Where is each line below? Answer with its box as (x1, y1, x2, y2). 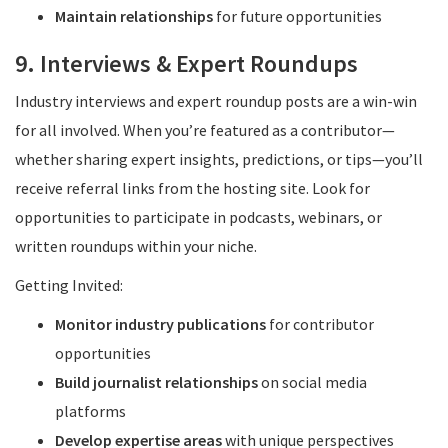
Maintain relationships (55, 6, 213, 26)
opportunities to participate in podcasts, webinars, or (15, 207, 382, 227)
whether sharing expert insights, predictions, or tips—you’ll (15, 149, 423, 169)
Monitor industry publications (55, 314, 266, 334)
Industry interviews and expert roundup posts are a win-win (15, 91, 417, 111)
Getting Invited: (15, 275, 123, 295)
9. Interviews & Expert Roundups (15, 48, 358, 79)
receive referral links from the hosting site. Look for (15, 178, 370, 198)
